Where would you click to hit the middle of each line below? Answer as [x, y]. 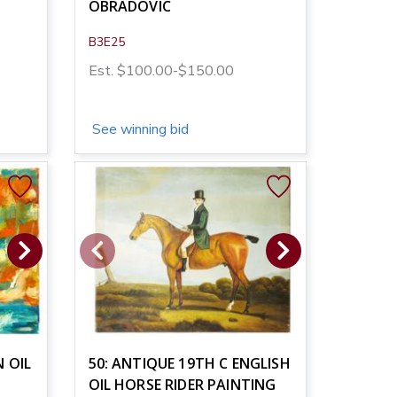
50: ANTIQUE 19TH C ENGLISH [189, 363]
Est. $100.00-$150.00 [161, 70]
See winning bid [138, 129]
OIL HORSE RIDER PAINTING [182, 384]
